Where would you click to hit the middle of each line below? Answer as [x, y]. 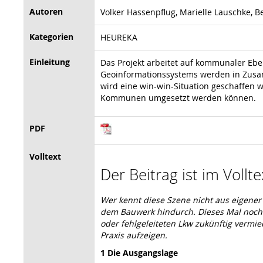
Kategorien [51, 36]
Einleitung [50, 62]
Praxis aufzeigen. [134, 235]
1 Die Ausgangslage [139, 252]
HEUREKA [119, 37]
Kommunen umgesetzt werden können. [178, 97]
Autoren [46, 11]
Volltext [45, 156]
